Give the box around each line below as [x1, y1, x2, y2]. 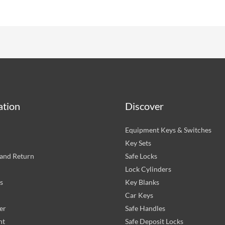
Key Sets [125, 138, 151, 147]
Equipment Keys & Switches [125, 125, 211, 134]
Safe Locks [125, 151, 157, 160]
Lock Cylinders [125, 164, 171, 173]
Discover [125, 99, 164, 112]
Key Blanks [125, 177, 159, 186]
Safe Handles [125, 203, 165, 212]
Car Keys [125, 190, 153, 199]
